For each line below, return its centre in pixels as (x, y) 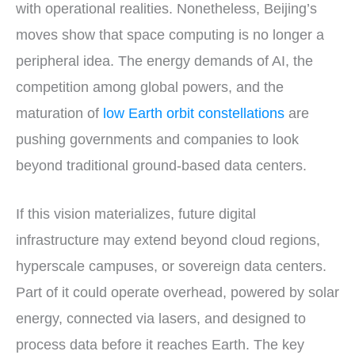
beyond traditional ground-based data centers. (161, 165)
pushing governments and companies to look (157, 139)
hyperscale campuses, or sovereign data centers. (171, 267)
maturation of (59, 113)
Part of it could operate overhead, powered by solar (177, 293)
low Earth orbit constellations (194, 113)
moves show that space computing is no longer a (170, 34)
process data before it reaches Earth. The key (160, 345)
